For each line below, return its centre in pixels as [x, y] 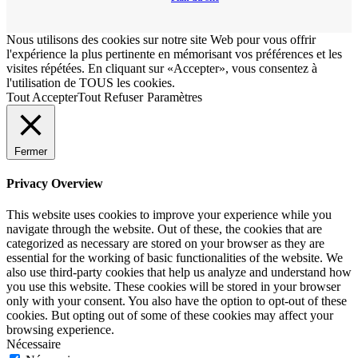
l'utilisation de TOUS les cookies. [91, 82]
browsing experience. [60, 330]
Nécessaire [34, 344]
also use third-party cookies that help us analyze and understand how [179, 272]
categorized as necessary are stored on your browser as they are [165, 244]
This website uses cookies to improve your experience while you [169, 215]
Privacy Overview [55, 183]
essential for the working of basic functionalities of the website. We [175, 258]
